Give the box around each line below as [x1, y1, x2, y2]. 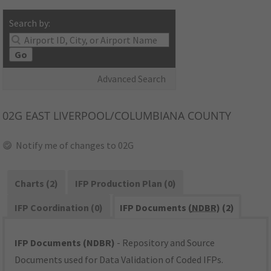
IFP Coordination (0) [15, 201, 103, 214]
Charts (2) [15, 177, 59, 190]
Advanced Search [97, 73, 166, 85]
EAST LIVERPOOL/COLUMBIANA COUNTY [22, 108, 232, 123]
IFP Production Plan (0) [74, 177, 176, 190]
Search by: [9, 17, 51, 30]
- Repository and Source [115, 237, 215, 249]
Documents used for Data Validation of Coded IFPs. [15, 253, 224, 266]
